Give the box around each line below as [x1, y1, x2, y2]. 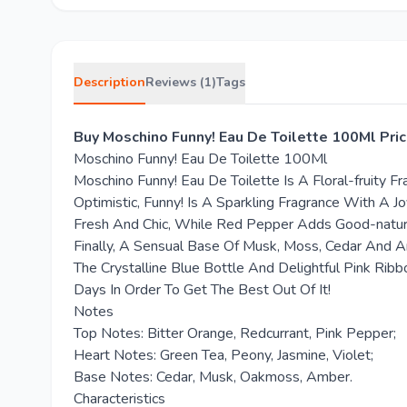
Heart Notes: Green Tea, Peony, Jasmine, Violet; [74, 345, 373, 365]
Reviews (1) [145, 74, 216, 91]
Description [74, 74, 145, 91]
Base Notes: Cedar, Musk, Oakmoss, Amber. [74, 367, 352, 387]
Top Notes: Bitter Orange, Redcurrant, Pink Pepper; [74, 323, 396, 343]
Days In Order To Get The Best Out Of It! [74, 280, 331, 300]
